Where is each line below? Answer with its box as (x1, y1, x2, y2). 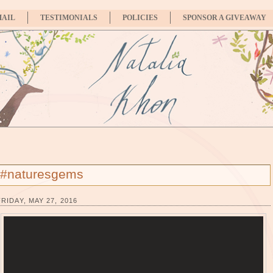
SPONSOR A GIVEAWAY (183, 13, 266, 22)
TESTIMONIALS (40, 13, 97, 22)
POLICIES (122, 13, 158, 22)
